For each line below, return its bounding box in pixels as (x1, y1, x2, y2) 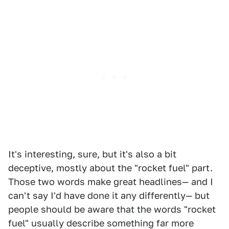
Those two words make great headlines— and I (8, 176, 213, 187)
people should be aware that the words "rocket (8, 204, 216, 215)
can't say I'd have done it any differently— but (8, 190, 210, 201)
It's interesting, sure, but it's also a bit (8, 149, 176, 159)
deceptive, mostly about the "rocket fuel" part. (8, 163, 213, 173)
